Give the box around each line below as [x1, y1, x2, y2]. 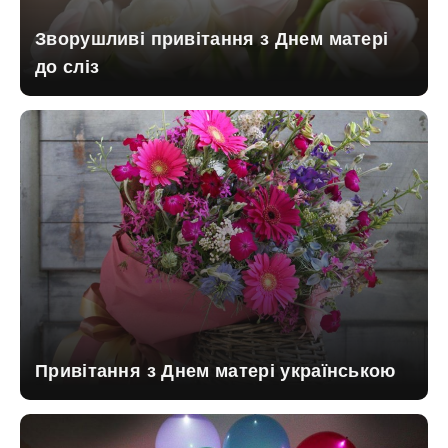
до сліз [35, 56, 100, 77]
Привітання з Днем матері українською [35, 360, 396, 381]
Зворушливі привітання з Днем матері [35, 28, 389, 49]
